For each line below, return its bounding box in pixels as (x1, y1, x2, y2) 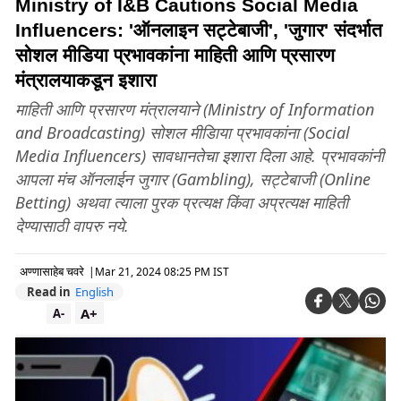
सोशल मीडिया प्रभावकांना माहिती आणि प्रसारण (15, 45, 335, 65)
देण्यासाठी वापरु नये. (15, 215, 129, 236)
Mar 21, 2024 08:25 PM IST (95, 263, 229, 279)
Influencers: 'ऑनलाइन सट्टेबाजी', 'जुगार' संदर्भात (15, 20, 382, 40)
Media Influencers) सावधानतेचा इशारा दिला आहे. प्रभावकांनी (15, 145, 384, 166)
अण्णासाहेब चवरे (20, 263, 84, 279)
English (75, 284, 114, 300)
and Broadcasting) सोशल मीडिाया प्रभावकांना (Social (15, 122, 350, 143)
